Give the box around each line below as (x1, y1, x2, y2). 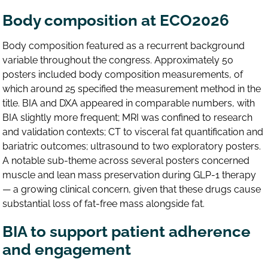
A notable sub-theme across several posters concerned (2, 155, 250, 167)
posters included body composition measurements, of (2, 69, 243, 81)
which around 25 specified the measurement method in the (2, 83, 261, 95)
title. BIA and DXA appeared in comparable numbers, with (2, 98, 255, 109)
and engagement (2, 240, 132, 259)
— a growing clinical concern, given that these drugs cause (2, 184, 261, 196)
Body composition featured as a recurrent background (2, 40, 245, 52)
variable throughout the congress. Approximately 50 (2, 54, 234, 66)
